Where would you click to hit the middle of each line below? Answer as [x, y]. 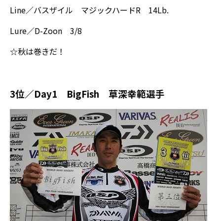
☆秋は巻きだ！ [37, 51]
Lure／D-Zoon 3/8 [46, 31]
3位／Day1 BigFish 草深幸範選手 [87, 93]
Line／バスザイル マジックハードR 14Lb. [89, 10]
